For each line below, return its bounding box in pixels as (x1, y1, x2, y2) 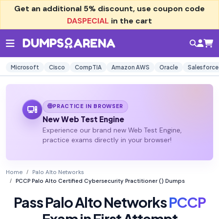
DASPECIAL (67, 16, 109, 26)
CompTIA (75, 64, 102, 71)
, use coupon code (133, 3, 205, 14)
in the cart (109, 16, 152, 26)
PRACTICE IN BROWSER (53, 103, 124, 110)
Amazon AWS (111, 64, 150, 71)
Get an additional (14, 3, 84, 14)
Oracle (159, 64, 178, 71)
